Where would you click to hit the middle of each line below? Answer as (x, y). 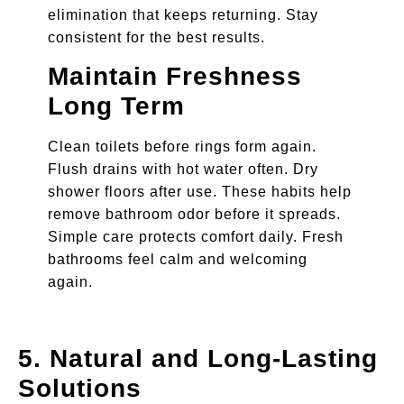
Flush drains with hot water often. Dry (183, 170)
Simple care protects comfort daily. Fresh (195, 237)
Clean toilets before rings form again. (182, 147)
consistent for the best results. (156, 37)
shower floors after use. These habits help (199, 192)
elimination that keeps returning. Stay (183, 14)
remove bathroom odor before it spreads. (194, 215)
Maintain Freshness (174, 77)
